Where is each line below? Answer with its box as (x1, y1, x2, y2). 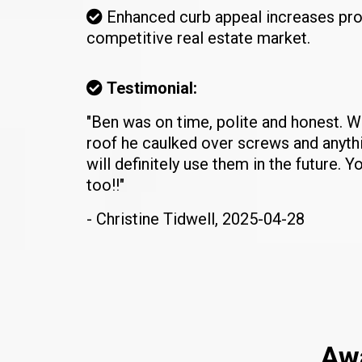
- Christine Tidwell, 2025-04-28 (86, 208, 305, 229)
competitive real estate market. (86, 27, 310, 48)
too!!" (86, 175, 124, 195)
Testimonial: (107, 78, 197, 98)
